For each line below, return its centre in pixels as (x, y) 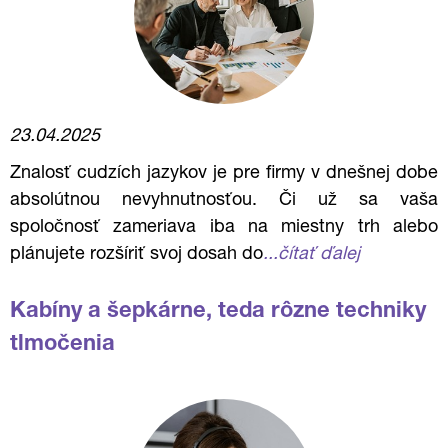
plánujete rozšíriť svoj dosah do (136, 255)
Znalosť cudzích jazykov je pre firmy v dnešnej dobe (224, 174)
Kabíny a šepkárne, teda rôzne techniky (218, 312)
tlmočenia (62, 345)
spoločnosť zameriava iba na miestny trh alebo (224, 228)
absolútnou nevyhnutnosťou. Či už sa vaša (224, 201)
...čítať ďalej (311, 255)
